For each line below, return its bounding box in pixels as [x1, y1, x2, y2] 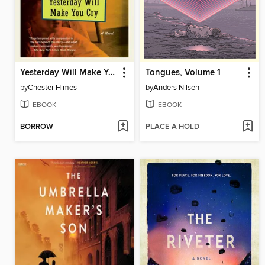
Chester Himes [28, 83, 77, 93]
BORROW [20, 121, 53, 132]
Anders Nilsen [153, 83, 199, 93]
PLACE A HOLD [145, 121, 199, 132]
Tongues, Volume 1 [145, 67, 221, 79]
